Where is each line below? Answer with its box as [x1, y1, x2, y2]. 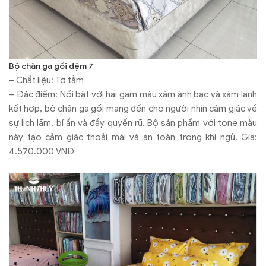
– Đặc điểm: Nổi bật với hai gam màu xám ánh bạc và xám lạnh [9, 88, 257, 100]
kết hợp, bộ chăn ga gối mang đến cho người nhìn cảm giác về [9, 103, 257, 114]
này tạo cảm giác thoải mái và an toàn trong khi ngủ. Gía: [9, 131, 257, 142]
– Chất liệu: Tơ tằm [9, 74, 84, 85]
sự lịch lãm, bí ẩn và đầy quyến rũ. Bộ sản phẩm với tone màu [9, 117, 257, 128]
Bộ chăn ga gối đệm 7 [9, 61, 93, 71]
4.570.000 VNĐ [9, 145, 74, 157]
